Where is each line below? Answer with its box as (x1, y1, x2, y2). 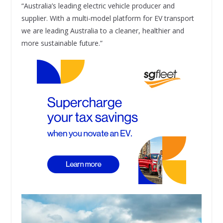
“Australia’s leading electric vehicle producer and (21, 1, 175, 11)
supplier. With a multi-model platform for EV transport (21, 13, 194, 23)
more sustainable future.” (21, 38, 103, 48)
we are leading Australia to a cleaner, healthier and (21, 26, 184, 36)
